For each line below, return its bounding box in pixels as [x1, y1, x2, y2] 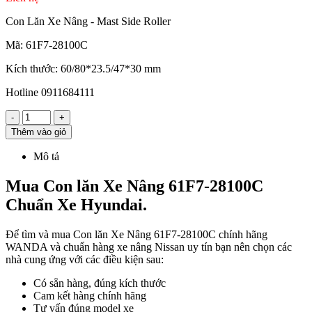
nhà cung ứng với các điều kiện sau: [6, 253, 166, 266]
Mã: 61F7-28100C [6, 39, 88, 52]
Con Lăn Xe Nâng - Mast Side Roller [6, 15, 171, 28]
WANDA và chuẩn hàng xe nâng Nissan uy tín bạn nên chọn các [6, 241, 292, 253]
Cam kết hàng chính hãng [33, 290, 146, 302]
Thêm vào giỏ [11, 127, 66, 138]
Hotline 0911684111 [6, 86, 95, 99]
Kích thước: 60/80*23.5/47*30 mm [6, 63, 161, 75]
